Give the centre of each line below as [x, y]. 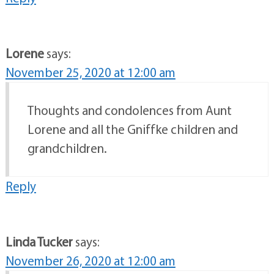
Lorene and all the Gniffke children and [132, 129]
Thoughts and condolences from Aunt [129, 110]
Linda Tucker [39, 242]
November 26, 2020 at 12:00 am [90, 261]
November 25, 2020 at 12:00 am [90, 72]
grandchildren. [67, 148]
